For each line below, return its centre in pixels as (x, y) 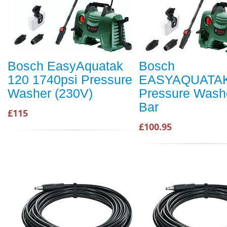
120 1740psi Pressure (70, 80)
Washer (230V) (50, 93)
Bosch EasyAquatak (65, 66)
